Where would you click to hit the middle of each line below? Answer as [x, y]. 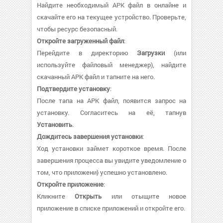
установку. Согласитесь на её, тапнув [111, 112]
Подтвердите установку [73, 88]
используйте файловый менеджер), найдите [111, 64]
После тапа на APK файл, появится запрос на [111, 100]
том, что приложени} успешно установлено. [102, 172]
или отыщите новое [144, 196]
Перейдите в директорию [87, 53]
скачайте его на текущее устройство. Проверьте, [111, 17]
